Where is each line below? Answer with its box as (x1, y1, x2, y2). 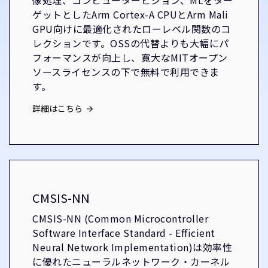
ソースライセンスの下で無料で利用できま (32, 65, 220, 79)
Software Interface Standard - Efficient (32, 226, 215, 240)
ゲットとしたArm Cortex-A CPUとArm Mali (32, 7, 229, 22)
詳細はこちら (32, 102, 83, 114)
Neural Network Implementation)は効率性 (32, 240, 232, 254)
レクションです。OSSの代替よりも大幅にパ (32, 36, 229, 50)
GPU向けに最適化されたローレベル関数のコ (32, 22, 231, 36)
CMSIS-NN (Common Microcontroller (32, 211, 208, 226)
